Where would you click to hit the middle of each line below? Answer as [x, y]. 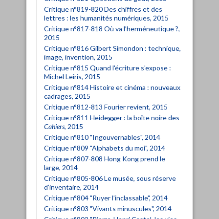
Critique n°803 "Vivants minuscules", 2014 [108, 208]
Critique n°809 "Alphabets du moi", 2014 [105, 148]
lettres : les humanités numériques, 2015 [106, 18]
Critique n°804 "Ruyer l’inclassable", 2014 [106, 197]
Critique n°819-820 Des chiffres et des [103, 9]
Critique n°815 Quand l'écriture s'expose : [108, 67]
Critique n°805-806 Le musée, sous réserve [110, 178]
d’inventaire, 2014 [71, 187]
